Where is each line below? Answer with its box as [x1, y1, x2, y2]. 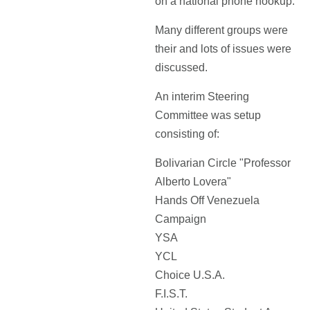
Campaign [155, 213, 206, 225]
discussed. [155, 62, 208, 73]
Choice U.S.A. [155, 269, 225, 281]
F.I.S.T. [155, 288, 188, 300]
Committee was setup [155, 109, 261, 121]
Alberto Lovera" [155, 176, 231, 188]
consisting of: [155, 128, 219, 140]
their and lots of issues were [155, 43, 291, 55]
